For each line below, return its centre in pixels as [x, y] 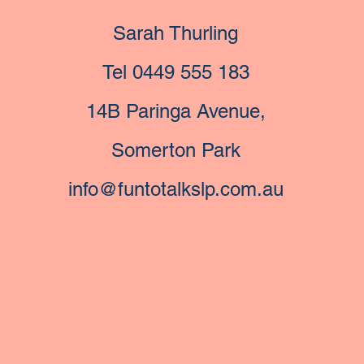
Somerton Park [175, 150]
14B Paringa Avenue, [175, 111]
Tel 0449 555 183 [175, 72]
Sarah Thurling [176, 33]
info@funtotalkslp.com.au [175, 189]
